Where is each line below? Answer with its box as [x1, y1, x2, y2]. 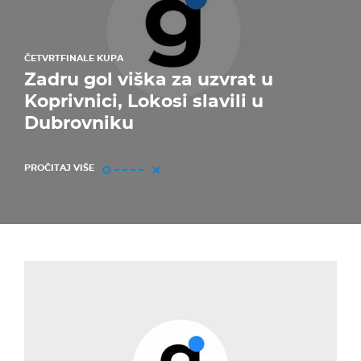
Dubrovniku [24, 112, 134, 135]
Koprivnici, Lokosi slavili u [24, 90, 263, 113]
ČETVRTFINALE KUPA [24, 52, 123, 64]
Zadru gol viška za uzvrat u [24, 68, 273, 91]
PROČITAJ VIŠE [24, 162, 94, 174]
